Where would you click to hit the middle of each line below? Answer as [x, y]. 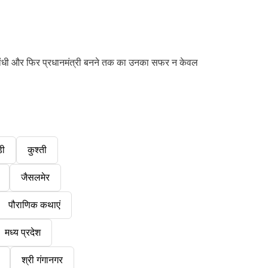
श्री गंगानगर [42, 260]
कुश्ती [37, 150]
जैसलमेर [35, 178]
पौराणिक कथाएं [34, 205]
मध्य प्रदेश [23, 233]
